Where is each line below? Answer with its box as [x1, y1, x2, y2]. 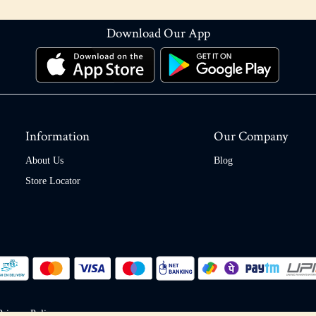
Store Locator [25, 176, 80, 187]
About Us [25, 155, 63, 166]
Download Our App [106, 24, 210, 42]
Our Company [213, 127, 288, 145]
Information [25, 127, 90, 145]
